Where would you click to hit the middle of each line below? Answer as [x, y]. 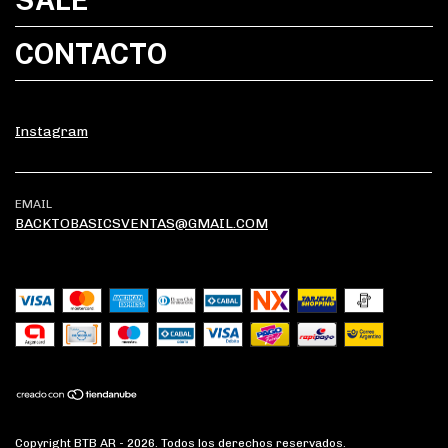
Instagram [51, 131]
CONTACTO [91, 53]
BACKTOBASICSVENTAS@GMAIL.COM [141, 223]
